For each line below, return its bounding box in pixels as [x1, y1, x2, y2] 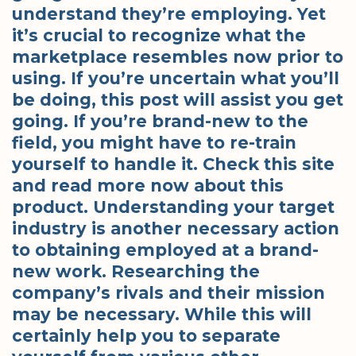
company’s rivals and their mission [12, 282, 325, 303]
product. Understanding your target [12, 196, 335, 217]
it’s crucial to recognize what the [12, 25, 306, 45]
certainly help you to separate [12, 325, 281, 346]
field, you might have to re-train [12, 132, 296, 153]
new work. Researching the [12, 261, 260, 281]
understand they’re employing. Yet [12, 3, 326, 24]
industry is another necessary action [12, 218, 339, 238]
